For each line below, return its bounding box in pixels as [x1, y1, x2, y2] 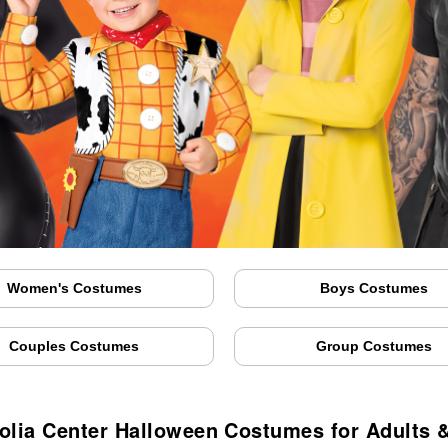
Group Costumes [315, 338, 432, 355]
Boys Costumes [319, 280, 428, 297]
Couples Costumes [9, 338, 140, 355]
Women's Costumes [6, 280, 142, 297]
